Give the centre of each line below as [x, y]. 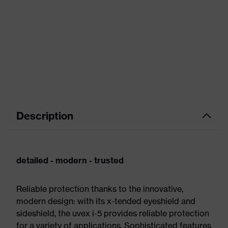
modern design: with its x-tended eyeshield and [106, 201]
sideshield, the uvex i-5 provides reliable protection [113, 213]
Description [45, 116]
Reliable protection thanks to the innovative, [100, 189]
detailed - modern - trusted [70, 160]
